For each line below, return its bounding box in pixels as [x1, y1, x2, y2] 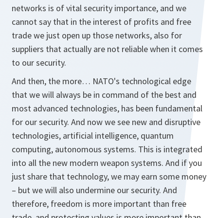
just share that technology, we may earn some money [12, 171, 206, 182]
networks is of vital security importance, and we [12, 2, 186, 14]
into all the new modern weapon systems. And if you [12, 157, 202, 168]
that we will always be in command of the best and [12, 89, 197, 100]
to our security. [12, 57, 66, 68]
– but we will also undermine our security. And [12, 184, 177, 196]
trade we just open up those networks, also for [12, 30, 182, 41]
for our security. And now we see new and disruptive [12, 116, 200, 127]
